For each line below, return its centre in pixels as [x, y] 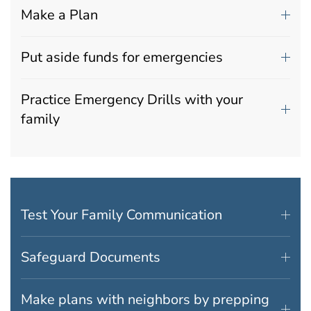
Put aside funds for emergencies [122, 57]
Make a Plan [59, 15]
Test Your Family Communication [121, 215]
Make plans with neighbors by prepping [145, 299]
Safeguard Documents [91, 257]
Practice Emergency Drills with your [132, 99]
